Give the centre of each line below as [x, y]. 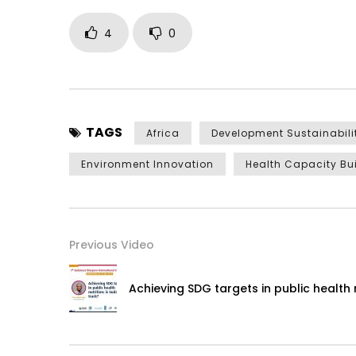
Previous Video [112, 245]
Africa [163, 133]
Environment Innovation [147, 164]
